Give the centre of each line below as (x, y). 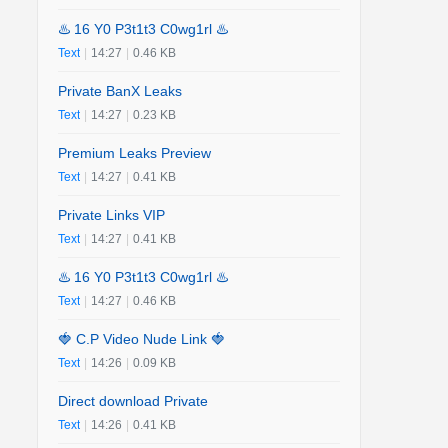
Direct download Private (133, 401)
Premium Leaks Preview (134, 153)
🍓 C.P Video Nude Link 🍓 (141, 339)
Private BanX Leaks (120, 91)
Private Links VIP (111, 215)
